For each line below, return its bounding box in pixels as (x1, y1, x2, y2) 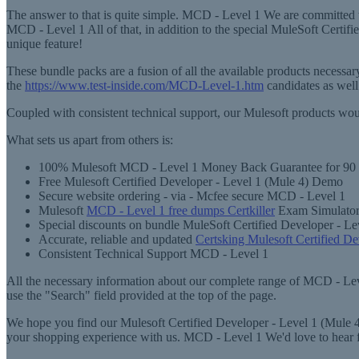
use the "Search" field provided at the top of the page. (6, 288, 276, 302)
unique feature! (6, 37, 83, 50)
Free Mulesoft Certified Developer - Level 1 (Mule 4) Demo (38, 175, 343, 188)
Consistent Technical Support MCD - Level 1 (38, 247, 268, 260)
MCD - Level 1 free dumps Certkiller (87, 204, 275, 217)
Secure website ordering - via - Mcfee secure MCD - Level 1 (38, 189, 345, 203)
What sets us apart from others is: (6, 133, 173, 147)
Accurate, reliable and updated (38, 232, 196, 246)
